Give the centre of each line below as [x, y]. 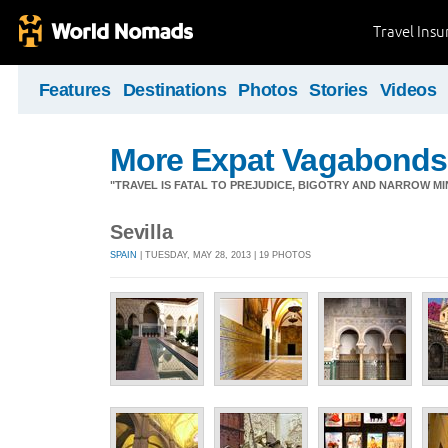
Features [74, 90]
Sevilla [141, 232]
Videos [408, 90]
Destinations [174, 90]
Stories [338, 90]
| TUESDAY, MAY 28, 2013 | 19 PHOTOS [224, 254]
